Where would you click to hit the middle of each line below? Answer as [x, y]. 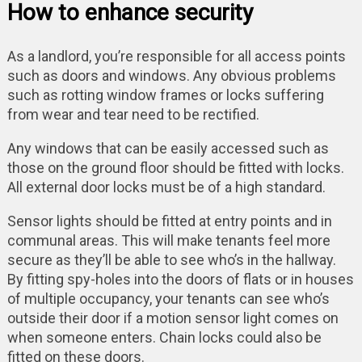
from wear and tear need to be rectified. [133, 114]
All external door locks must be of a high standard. [166, 187]
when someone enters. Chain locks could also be [164, 337]
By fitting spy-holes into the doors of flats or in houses [180, 279]
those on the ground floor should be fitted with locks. [175, 167]
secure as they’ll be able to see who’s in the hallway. [171, 259]
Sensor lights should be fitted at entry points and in [169, 221]
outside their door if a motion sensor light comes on [173, 318]
